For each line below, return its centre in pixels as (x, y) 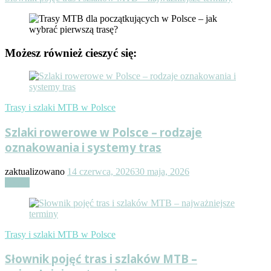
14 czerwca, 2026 (101, 171)
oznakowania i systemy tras (83, 147)
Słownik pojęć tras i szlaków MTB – (101, 259)
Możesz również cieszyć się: (71, 53)
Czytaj (17, 182)
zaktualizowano (36, 171)
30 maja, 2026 (162, 171)
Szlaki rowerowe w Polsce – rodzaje (103, 132)
